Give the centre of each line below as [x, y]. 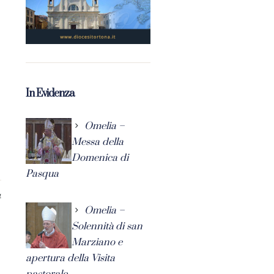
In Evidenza [50, 93]
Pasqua [42, 173]
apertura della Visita [70, 258]
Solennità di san [107, 226]
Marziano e [97, 242]
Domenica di [100, 157]
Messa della [97, 142]
